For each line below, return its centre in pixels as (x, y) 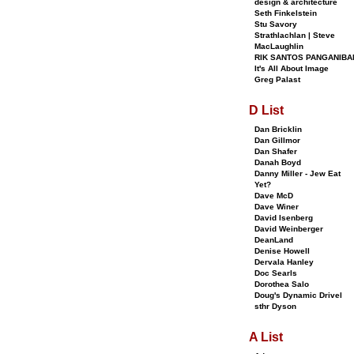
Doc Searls (276, 273)
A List (266, 337)
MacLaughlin (279, 46)
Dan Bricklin (278, 129)
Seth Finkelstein (286, 13)
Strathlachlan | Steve (295, 35)
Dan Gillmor (277, 140)
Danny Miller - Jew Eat (298, 173)
